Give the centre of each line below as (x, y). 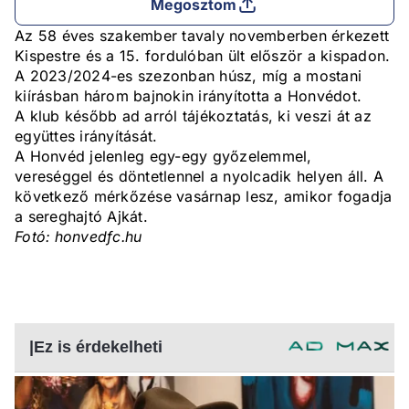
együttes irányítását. (86, 136)
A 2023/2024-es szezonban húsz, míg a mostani (188, 76)
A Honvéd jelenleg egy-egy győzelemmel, (163, 157)
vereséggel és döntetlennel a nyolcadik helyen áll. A (199, 177)
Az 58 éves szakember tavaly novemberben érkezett (202, 36)
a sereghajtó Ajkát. (81, 217)
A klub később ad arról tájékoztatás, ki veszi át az (193, 116)
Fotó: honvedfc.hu (79, 237)
